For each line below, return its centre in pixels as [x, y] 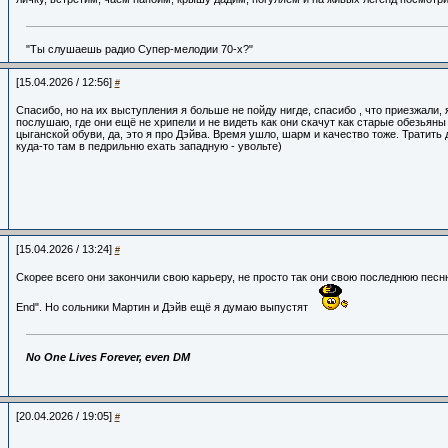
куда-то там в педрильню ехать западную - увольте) [148, 146]
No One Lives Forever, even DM [107, 357]
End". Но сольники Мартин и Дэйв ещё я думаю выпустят [163, 307]
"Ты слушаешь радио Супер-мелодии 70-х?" [139, 49]
